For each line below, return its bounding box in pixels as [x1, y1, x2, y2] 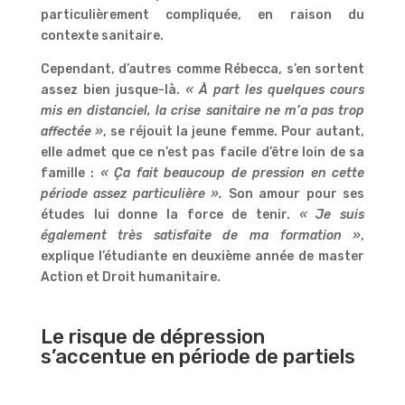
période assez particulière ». [40, 185, 223, 202]
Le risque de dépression [40, 324, 265, 349]
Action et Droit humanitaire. [40, 268, 221, 285]
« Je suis [298, 206, 365, 222]
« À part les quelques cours [184, 81, 365, 98]
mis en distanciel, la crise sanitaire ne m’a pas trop [40, 102, 365, 118]
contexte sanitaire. [40, 27, 164, 43]
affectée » [40, 123, 104, 139]
